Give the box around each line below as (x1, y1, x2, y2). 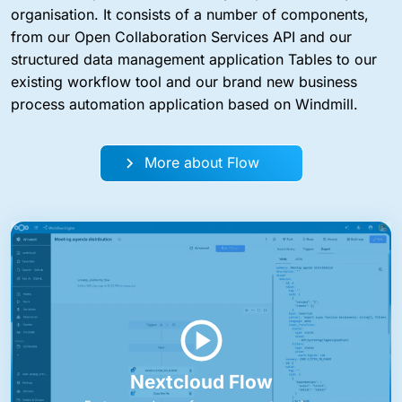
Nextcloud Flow (129, 370, 273, 393)
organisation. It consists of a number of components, (11, 5, 369, 24)
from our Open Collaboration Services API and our (11, 28, 352, 47)
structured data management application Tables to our (11, 50, 377, 69)
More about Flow (144, 153, 259, 172)
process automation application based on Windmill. (11, 95, 358, 114)
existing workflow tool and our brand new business (11, 73, 357, 92)
